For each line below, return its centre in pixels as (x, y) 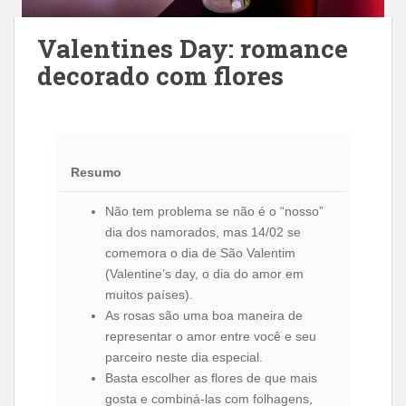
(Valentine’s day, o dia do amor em (204, 274)
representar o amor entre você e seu (211, 336)
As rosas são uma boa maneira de (204, 315)
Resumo (96, 172)
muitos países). (149, 295)
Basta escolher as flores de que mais (211, 378)
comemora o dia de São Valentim (200, 253)
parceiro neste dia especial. (184, 357)
